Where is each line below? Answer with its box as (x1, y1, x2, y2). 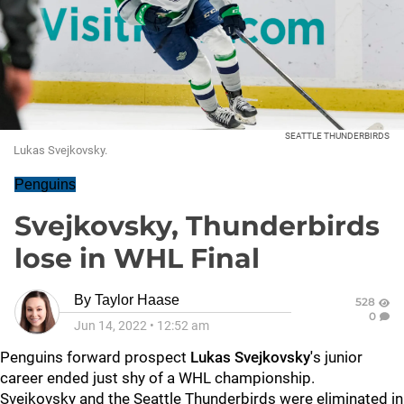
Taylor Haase (95, 292, 179, 308)
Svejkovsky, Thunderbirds (14, 209, 380, 243)
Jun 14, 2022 (74, 318, 147, 333)
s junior (313, 348, 363, 366)
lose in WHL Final (14, 242, 260, 275)
